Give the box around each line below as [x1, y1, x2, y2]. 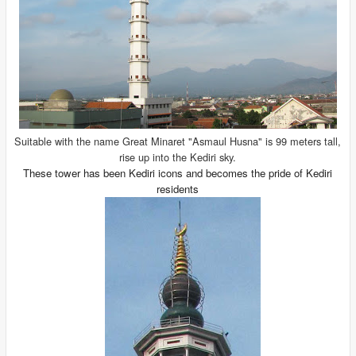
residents [157, 181, 199, 197]
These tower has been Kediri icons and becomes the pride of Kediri [23, 165, 333, 181]
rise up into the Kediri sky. [119, 149, 237, 165]
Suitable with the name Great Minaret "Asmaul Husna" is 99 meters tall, [14, 133, 342, 149]
